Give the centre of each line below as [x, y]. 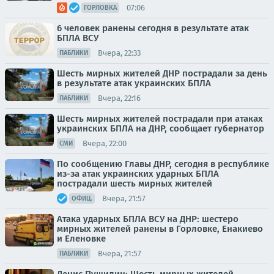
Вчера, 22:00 [105, 143]
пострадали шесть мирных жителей [135, 184]
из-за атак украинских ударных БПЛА [138, 174]
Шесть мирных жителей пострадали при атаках [160, 119]
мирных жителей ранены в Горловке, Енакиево [160, 229]
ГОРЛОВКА [100, 8]
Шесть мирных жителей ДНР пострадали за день [162, 74]
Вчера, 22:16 [119, 98]
